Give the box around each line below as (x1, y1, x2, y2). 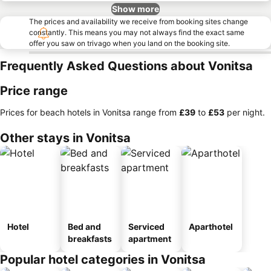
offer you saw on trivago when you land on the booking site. (29, 39, 230, 48)
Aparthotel (189, 221, 233, 232)
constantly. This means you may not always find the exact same (29, 28, 244, 37)
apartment (128, 233, 171, 244)
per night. (224, 107, 265, 117)
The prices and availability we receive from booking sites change (29, 17, 248, 26)
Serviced (128, 221, 165, 232)
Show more (112, 4, 159, 14)
